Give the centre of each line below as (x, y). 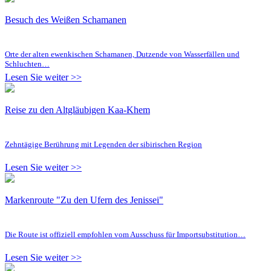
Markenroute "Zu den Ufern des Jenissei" (84, 200)
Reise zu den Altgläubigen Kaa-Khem (77, 109)
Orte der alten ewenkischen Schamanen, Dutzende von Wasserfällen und (122, 54)
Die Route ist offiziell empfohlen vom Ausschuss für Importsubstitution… (125, 234)
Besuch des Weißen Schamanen (66, 19)
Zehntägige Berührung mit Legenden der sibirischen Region (103, 144)
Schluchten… (27, 64)
